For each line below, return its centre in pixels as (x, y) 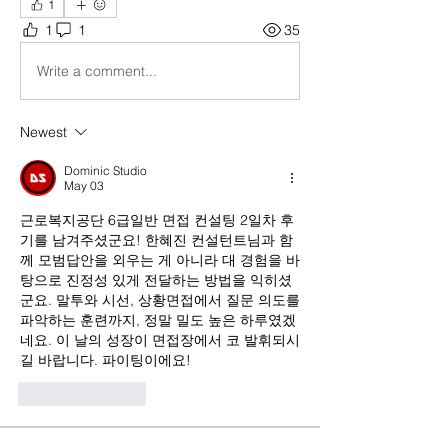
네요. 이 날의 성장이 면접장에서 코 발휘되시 (160, 340)
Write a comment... (97, 70)
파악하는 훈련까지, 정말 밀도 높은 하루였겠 (158, 320)
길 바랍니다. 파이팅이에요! (105, 360)
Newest (43, 132)
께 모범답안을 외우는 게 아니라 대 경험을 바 (160, 260)
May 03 (84, 185)
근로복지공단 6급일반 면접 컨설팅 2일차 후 (157, 220)
